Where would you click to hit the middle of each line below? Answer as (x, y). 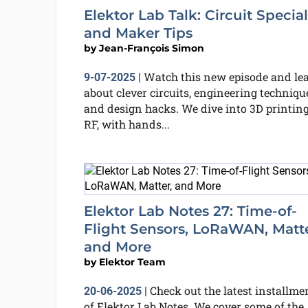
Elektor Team (132, 262)
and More (117, 247)
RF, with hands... (126, 124)
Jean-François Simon (151, 48)
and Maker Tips (138, 33)
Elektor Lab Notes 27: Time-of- (190, 211)
